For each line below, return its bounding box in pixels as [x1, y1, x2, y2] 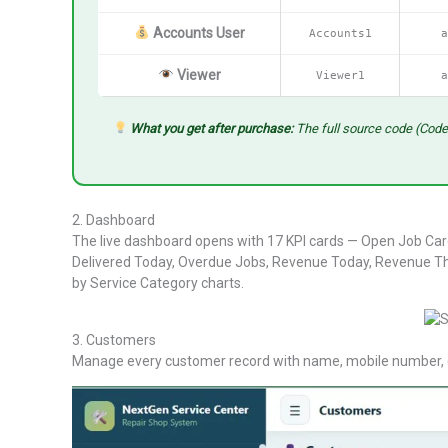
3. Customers [72, 331, 156, 348]
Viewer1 [315, 67, 365, 82]
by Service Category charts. [72, 274, 244, 291]
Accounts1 [308, 25, 372, 40]
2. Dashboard [72, 211, 155, 228]
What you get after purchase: [130, 120, 294, 136]
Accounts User [152, 24, 245, 41]
